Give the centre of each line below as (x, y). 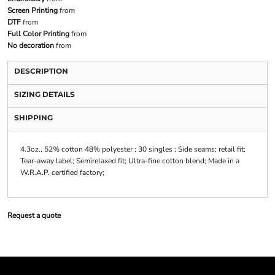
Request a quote (34, 216)
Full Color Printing (38, 34)
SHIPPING (33, 118)
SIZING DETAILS (44, 95)
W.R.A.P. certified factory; (62, 173)
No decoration (30, 46)
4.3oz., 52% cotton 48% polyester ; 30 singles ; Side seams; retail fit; (133, 149)
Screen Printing (32, 11)
